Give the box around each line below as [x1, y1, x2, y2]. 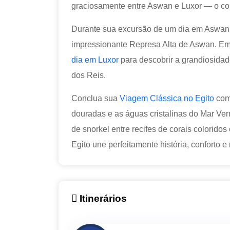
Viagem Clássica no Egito [120, 94, 214, 103]
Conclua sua [71, 94, 120, 103]
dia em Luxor [71, 55, 119, 65]
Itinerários [77, 193, 127, 204]
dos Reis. [71, 71, 106, 80]
